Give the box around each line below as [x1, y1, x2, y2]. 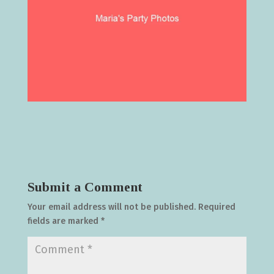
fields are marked [27, 215, 101, 226]
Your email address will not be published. [27, 201, 196, 212]
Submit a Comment [27, 179, 143, 194]
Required [198, 201, 235, 212]
